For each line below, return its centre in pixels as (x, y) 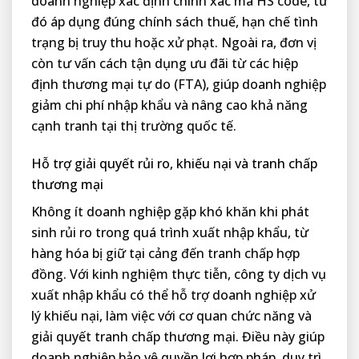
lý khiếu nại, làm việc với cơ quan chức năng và (171, 316)
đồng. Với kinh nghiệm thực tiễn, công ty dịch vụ (179, 274)
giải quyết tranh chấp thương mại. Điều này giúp (178, 337)
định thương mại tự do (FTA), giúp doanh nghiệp (179, 85)
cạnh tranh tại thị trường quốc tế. (134, 126)
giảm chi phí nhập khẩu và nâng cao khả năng (169, 105)
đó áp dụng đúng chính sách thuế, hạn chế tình (175, 22)
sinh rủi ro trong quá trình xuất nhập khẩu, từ (170, 233)
